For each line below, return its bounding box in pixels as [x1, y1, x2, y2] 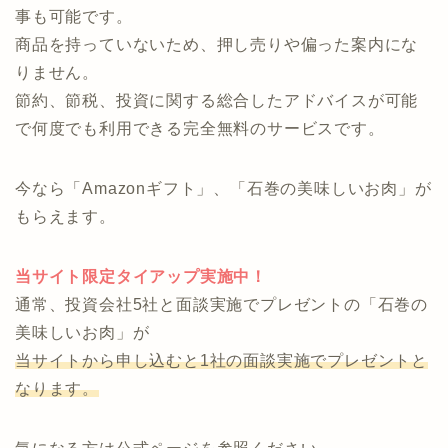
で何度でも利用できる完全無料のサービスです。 [15, 219, 385, 237]
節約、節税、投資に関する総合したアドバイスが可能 [15, 191, 419, 209]
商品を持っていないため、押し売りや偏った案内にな [15, 135, 419, 153]
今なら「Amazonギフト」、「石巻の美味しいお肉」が [15, 279, 432, 297]
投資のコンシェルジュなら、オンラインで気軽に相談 [15, 23, 419, 41]
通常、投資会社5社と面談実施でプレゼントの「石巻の [15, 395, 428, 413]
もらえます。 [15, 307, 116, 325]
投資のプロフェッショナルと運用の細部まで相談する [15, 79, 419, 97]
